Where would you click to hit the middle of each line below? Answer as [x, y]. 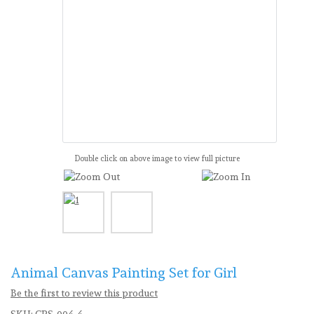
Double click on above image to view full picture [157, 159]
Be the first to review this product [84, 293]
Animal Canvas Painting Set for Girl [124, 273]
